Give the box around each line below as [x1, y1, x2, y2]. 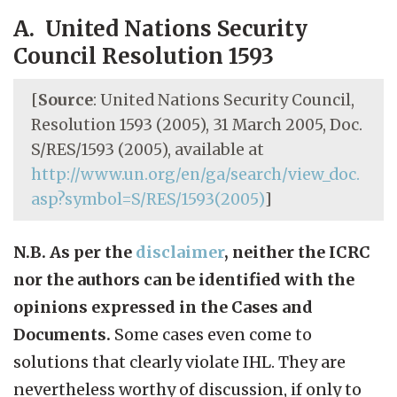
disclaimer [136, 241, 224, 262]
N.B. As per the [13, 241, 136, 262]
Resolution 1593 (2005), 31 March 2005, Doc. [31, 114, 362, 135]
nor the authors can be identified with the [13, 269, 354, 290]
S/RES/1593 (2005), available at [31, 139, 264, 160]
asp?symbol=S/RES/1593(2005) [31, 189, 265, 209]
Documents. [13, 323, 114, 345]
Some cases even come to [114, 323, 312, 345]
